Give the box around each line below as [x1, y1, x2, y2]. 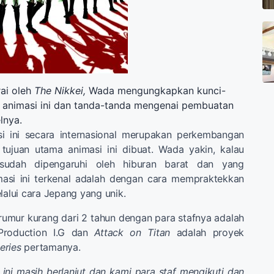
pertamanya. [21, 240, 81, 253]
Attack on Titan [94, 226, 170, 239]
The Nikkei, [34, 84, 89, 97]
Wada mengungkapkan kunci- [89, 84, 226, 97]
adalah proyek [170, 226, 244, 239]
